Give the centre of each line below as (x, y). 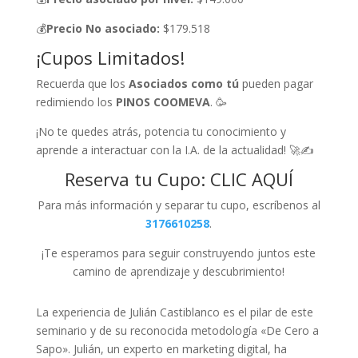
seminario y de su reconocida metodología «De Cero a (177, 330)
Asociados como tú (183, 83)
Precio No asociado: (103, 28)
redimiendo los (76, 101)
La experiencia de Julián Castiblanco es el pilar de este (174, 312)
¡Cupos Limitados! (110, 57)
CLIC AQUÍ (251, 179)
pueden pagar (276, 83)
